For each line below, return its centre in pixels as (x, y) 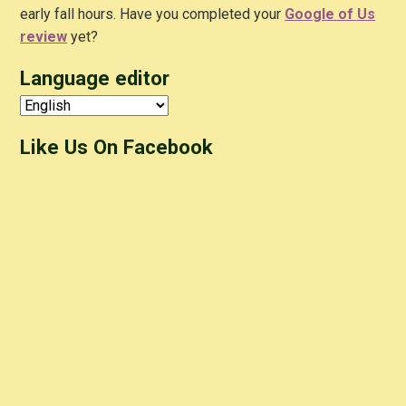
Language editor (95, 77)
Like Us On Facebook (117, 146)
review (44, 36)
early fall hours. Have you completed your (153, 14)
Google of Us (330, 14)
